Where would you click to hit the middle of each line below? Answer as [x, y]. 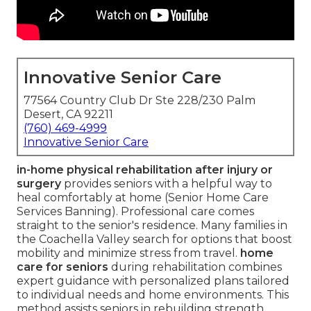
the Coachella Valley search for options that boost [154, 239]
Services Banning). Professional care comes [135, 212]
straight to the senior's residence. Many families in [152, 226]
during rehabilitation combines [195, 267]
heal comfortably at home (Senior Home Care [143, 198]
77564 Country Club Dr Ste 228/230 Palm [140, 101]
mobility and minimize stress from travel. [128, 253]
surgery [39, 184]
